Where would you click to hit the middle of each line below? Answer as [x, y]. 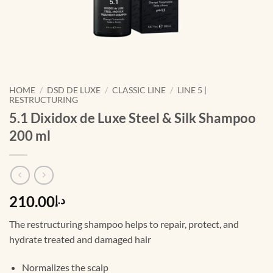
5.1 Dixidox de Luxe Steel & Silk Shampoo [133, 118]
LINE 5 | [192, 90]
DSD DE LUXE [74, 90]
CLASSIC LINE [139, 90]
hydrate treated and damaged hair [80, 239]
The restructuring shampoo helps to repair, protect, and [124, 224]
